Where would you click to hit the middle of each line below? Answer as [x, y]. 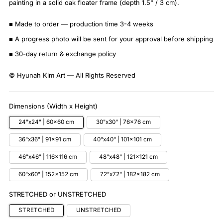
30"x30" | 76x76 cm [123, 122]
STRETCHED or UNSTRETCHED [57, 194]
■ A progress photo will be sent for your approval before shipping [111, 39]
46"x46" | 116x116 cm [48, 157]
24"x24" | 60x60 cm [46, 122]
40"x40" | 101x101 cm [122, 140]
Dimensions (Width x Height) [53, 106]
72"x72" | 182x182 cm [130, 174]
